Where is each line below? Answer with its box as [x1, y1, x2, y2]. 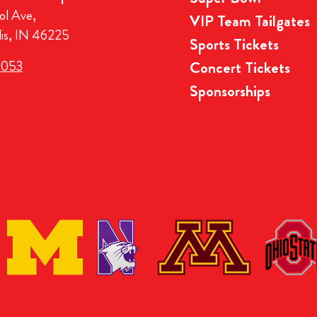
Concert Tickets [190, 56, 290, 79]
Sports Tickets [190, 33, 279, 55]
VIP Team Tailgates [190, 9, 310, 32]
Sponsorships [190, 79, 270, 102]
